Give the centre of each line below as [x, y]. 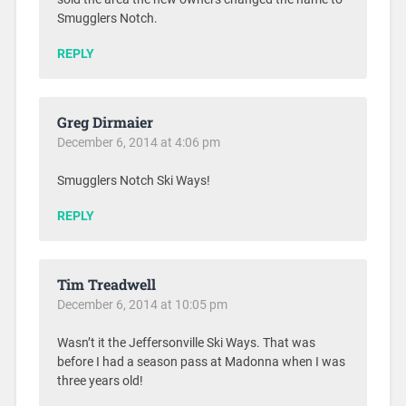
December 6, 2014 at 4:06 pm [138, 143]
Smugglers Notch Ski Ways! [133, 181]
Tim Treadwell [106, 285]
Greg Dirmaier [105, 122]
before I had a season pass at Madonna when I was [201, 362]
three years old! [100, 382]
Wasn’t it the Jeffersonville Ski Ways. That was [186, 343]
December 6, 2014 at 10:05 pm [142, 305]
